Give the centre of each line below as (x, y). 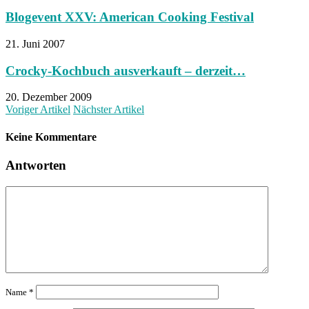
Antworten (36, 165)
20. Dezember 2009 (49, 97)
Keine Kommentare (51, 137)
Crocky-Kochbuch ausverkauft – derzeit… (126, 70)
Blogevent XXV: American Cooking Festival (130, 17)
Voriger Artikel (38, 110)
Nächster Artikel (109, 110)
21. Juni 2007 (35, 44)
